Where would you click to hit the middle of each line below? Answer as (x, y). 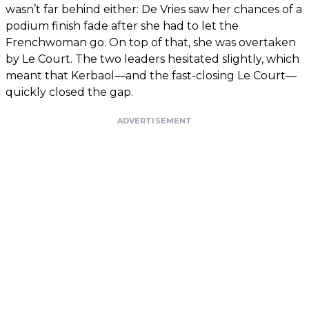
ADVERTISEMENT (154, 121)
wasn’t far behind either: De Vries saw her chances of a (154, 10)
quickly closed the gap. (69, 92)
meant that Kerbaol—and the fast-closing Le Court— (151, 76)
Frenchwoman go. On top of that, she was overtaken (151, 43)
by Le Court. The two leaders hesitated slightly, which (152, 59)
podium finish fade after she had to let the (122, 26)
